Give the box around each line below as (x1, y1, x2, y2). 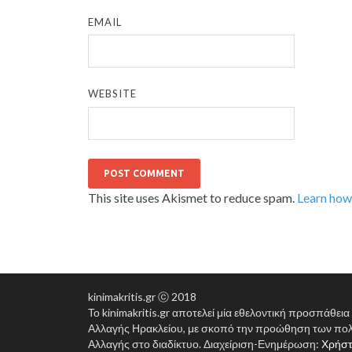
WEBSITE (88, 87, 137, 101)
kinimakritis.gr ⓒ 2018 (88, 289, 196, 303)
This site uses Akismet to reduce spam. (88, 189, 297, 205)
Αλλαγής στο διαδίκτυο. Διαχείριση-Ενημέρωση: (88, 336, 321, 350)
